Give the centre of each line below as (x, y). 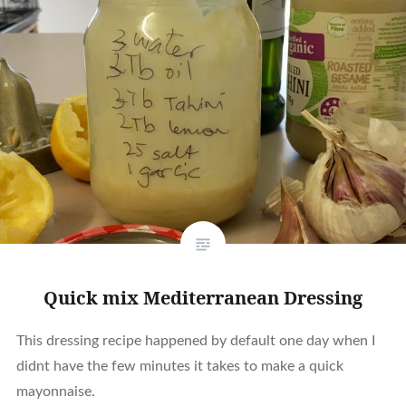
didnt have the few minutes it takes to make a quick (179, 366)
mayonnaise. (55, 391)
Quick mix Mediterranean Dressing (203, 297)
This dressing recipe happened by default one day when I (195, 340)
